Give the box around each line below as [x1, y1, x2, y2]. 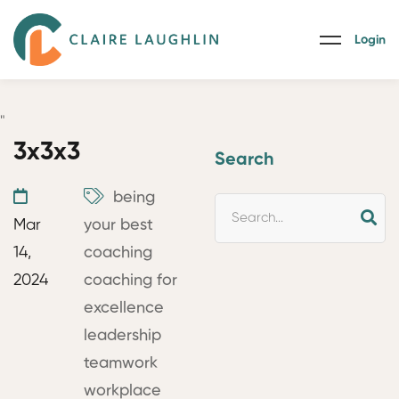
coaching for [84, 273, 177, 289]
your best [84, 217, 153, 233]
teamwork [84, 355, 158, 371]
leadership [84, 328, 161, 344]
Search [215, 151, 274, 169]
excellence [84, 300, 164, 316]
